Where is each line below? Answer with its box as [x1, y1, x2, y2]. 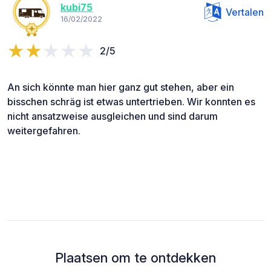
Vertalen [226, 5, 264, 18]
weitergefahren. [7, 124, 80, 137]
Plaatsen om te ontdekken [55, 249, 216, 266]
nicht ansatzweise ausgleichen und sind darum [7, 109, 218, 122]
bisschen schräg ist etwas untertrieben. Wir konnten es [7, 95, 255, 108]
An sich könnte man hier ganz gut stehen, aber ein [7, 80, 234, 93]
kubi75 [60, 1, 93, 14]
